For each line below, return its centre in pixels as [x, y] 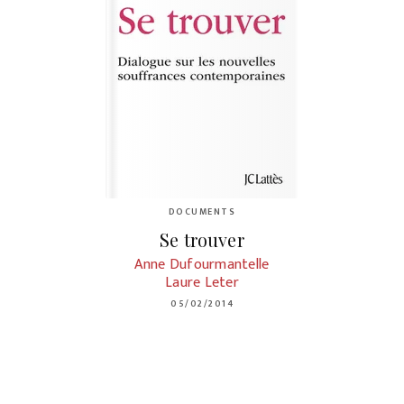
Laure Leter [202, 282]
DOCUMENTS [202, 212]
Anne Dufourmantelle [202, 264]
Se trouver [202, 239]
